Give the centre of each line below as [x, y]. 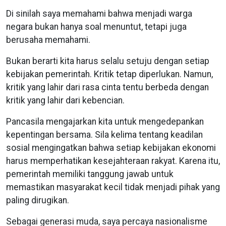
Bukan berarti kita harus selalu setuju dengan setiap [108, 61]
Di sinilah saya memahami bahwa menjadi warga [99, 13]
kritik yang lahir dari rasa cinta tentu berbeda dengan [107, 87]
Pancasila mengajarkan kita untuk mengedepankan [105, 121]
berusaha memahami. [48, 40]
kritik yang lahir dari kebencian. [65, 100]
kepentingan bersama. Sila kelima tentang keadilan [104, 134]
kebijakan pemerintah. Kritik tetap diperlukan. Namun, [109, 74]
